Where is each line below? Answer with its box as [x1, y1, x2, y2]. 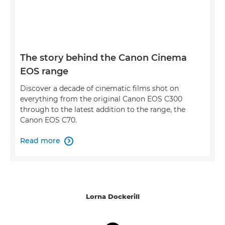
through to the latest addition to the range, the [20, 105, 185, 115]
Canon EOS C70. [20, 116, 77, 125]
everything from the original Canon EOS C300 [20, 94, 182, 104]
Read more [20, 136, 60, 146]
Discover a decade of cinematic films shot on [20, 84, 179, 93]
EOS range [20, 66, 68, 77]
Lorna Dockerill [85, 192, 140, 201]
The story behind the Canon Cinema [20, 52, 187, 64]
